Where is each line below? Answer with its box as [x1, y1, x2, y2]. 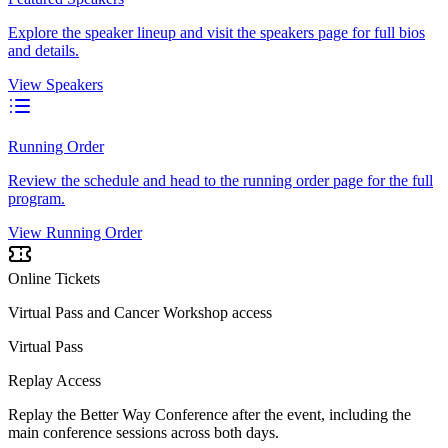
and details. [8, 42, 79, 60]
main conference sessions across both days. [8, 424, 279, 442]
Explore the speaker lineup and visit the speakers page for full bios [8, 24, 425, 42]
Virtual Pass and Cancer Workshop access [8, 304, 272, 322]
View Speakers [8, 76, 103, 94]
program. [8, 190, 65, 208]
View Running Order [8, 224, 142, 242]
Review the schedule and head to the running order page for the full [8, 172, 433, 190]
